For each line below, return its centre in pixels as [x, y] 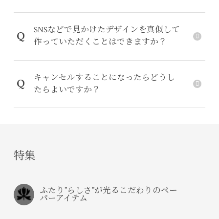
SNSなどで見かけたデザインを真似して [107, 30]
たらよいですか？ [67, 90]
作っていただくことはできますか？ [100, 42]
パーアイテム [64, 199]
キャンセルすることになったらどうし [104, 77]
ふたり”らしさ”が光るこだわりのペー [109, 191]
